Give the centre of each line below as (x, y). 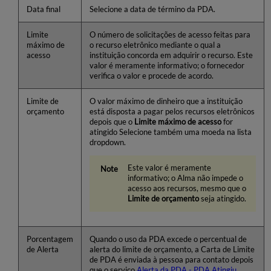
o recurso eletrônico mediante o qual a (155, 45)
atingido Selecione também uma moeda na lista (170, 132)
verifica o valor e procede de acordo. (151, 76)
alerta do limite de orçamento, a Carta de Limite (172, 250)
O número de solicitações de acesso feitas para (170, 35)
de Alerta (42, 250)
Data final (43, 10)
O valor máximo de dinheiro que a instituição (166, 102)
